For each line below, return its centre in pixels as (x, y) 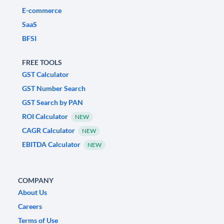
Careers (30, 206)
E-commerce (42, 10)
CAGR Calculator (48, 130)
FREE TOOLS (42, 62)
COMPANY (36, 180)
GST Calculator (45, 74)
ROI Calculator (45, 116)
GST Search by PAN (52, 102)
